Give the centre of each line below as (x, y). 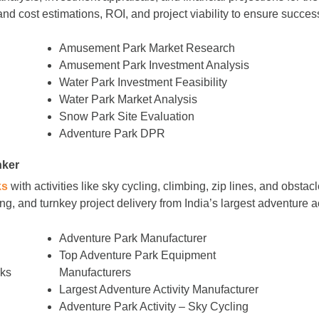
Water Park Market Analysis (129, 100)
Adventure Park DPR (113, 134)
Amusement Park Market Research (147, 48)
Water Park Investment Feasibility (143, 83)
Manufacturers (95, 272)
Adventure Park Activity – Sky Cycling (154, 306)
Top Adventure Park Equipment (138, 255)
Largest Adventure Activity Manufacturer (159, 289)
